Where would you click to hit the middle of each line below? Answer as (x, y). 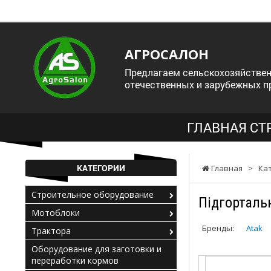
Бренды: (218, 228)
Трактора (51, 231)
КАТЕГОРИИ (101, 168)
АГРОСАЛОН (167, 54)
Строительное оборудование (93, 194)
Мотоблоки (56, 213)
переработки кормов (75, 260)
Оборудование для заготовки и (96, 249)
